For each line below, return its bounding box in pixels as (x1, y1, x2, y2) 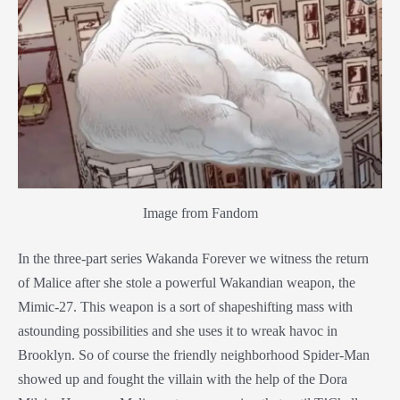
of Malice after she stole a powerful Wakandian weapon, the (18, 274, 355, 292)
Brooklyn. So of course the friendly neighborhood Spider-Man (18, 346, 370, 364)
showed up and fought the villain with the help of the (18, 371, 319, 388)
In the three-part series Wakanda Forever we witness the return (18, 250, 369, 268)
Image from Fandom (142, 204, 258, 221)
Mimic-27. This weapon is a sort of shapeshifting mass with (18, 298, 353, 316)
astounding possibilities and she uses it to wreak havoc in (18, 322, 337, 340)
